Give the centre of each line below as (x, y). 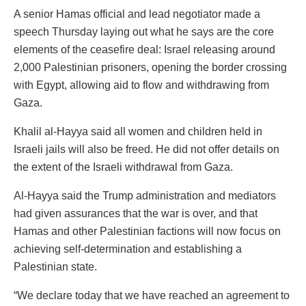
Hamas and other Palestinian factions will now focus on (147, 232)
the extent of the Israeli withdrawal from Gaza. (123, 167)
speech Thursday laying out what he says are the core (144, 32)
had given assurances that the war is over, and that (136, 214)
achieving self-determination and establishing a (128, 249)
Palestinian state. (55, 267)
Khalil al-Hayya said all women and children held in (138, 132)
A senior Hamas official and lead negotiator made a (137, 14)
